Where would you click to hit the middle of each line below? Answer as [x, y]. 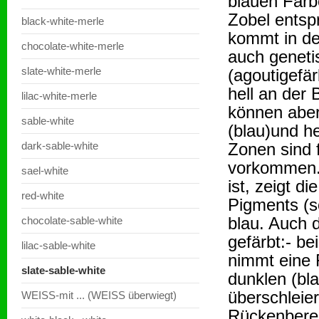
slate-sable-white [63, 270]
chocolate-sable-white [72, 220]
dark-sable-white [60, 146]
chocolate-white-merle [73, 46]
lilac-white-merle [59, 96]
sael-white [45, 171]
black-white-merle [63, 21]
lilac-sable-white [58, 245]
